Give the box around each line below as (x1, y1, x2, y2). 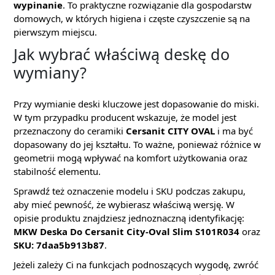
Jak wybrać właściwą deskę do (14, 44, 230, 64)
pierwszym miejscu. (14, 26, 97, 38)
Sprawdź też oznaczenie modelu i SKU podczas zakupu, (14, 185, 246, 197)
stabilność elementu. (14, 165, 101, 177)
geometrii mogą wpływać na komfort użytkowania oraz (14, 152, 247, 164)
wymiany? (14, 62, 87, 83)
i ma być (215, 125, 253, 137)
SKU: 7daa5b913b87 (14, 239, 104, 251)
